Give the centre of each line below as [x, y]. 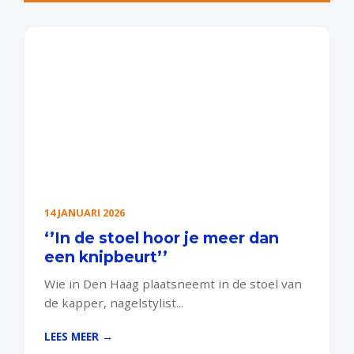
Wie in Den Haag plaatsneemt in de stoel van [173, 284]
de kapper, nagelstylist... [114, 303]
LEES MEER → [79, 336]
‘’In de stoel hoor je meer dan [162, 238]
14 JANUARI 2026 [85, 213]
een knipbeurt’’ [106, 257]
